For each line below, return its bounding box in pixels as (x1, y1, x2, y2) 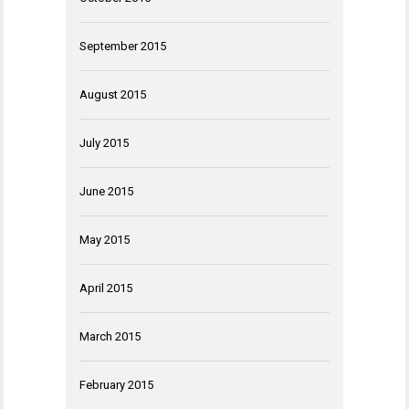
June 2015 (79, 184, 133, 198)
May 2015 (79, 232, 130, 246)
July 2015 (79, 135, 129, 150)
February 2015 (79, 377, 153, 392)
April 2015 (79, 280, 132, 295)
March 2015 (79, 329, 141, 343)
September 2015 (79, 38, 166, 53)
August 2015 (79, 87, 146, 101)
